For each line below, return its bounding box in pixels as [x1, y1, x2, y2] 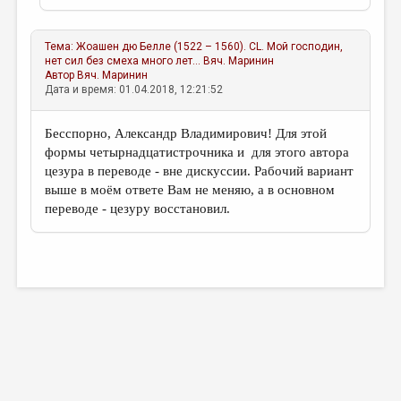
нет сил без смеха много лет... [45, 55, 201, 67]
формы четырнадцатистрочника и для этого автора [45, 145, 350, 159]
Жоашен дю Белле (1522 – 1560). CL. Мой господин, [76, 40, 344, 53]
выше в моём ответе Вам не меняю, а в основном [45, 183, 336, 197]
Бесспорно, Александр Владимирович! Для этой [45, 126, 328, 141]
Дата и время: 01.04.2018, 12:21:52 [45, 83, 224, 96]
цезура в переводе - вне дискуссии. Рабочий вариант [45, 164, 354, 178]
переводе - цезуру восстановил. [45, 201, 231, 216]
